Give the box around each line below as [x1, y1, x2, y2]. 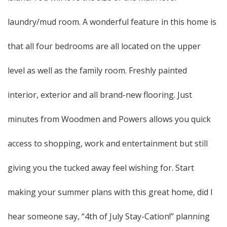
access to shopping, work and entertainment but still [8, 138, 208, 149]
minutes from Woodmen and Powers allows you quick [8, 113, 211, 125]
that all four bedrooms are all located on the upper [8, 41, 201, 52]
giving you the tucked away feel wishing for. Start [8, 162, 194, 173]
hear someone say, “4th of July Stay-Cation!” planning [8, 211, 210, 222]
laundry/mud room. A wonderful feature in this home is [8, 16, 216, 27]
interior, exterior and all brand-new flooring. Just [8, 89, 192, 100]
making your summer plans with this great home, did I [8, 186, 213, 198]
